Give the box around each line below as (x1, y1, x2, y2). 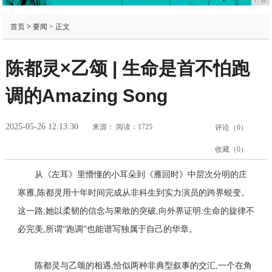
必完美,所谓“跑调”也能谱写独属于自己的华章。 (17, 225, 197, 234)
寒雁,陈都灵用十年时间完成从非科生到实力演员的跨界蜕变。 (17, 188, 250, 198)
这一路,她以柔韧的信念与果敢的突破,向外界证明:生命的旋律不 (17, 206, 254, 216)
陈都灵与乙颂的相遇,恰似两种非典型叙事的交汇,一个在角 (34, 261, 252, 271)
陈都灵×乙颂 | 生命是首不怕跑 (5, 58, 250, 79)
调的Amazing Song (5, 86, 168, 106)
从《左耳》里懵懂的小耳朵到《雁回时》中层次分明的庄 (34, 170, 247, 180)
